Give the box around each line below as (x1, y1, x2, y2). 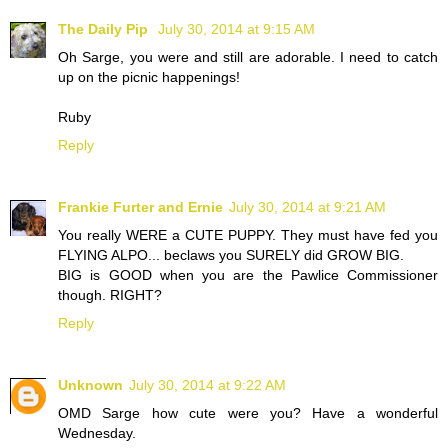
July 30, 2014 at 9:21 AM (229, 199, 386, 216)
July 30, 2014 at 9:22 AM (129, 377, 286, 394)
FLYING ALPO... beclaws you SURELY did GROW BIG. (58, 247, 404, 264)
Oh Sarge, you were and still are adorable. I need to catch (58, 49, 438, 66)
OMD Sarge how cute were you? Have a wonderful (58, 405, 438, 422)
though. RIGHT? (58, 287, 162, 304)
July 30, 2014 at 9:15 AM (158, 21, 315, 38)
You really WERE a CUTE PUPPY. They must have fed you (58, 227, 438, 244)
